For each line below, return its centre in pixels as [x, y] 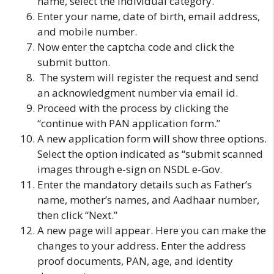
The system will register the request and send [148, 77]
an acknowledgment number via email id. [139, 92]
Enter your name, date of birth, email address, [149, 16]
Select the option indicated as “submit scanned [150, 154]
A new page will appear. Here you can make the [152, 230]
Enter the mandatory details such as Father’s [145, 184]
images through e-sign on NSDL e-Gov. [130, 169]
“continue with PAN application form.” [129, 123]
